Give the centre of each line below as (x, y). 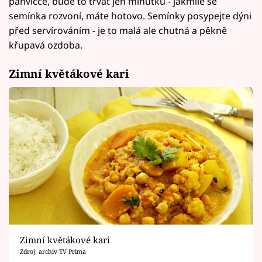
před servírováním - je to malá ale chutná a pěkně (118, 31)
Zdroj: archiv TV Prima (53, 252)
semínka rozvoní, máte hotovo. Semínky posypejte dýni (130, 16)
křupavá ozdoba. (46, 45)
